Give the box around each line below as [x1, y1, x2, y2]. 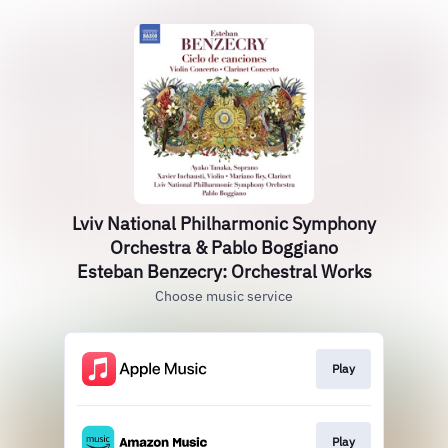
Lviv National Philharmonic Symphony [72, 212, 376, 235]
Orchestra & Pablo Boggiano [110, 236, 338, 259]
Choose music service [155, 287, 293, 305]
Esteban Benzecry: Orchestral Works [76, 260, 372, 283]
